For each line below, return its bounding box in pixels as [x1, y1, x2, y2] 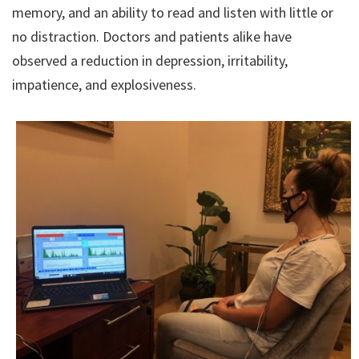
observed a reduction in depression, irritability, [12, 51, 288, 70]
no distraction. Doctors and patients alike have [12, 27, 292, 46]
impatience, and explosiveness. [12, 75, 196, 94]
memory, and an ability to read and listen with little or [12, 3, 333, 22]
